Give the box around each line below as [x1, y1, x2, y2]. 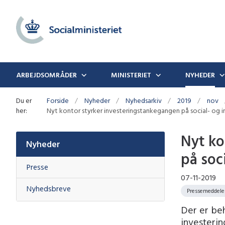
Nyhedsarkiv [125, 95, 162, 105]
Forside [46, 95, 69, 105]
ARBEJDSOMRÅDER [16, 70, 77, 79]
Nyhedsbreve [27, 183, 71, 193]
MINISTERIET [111, 70, 151, 79]
